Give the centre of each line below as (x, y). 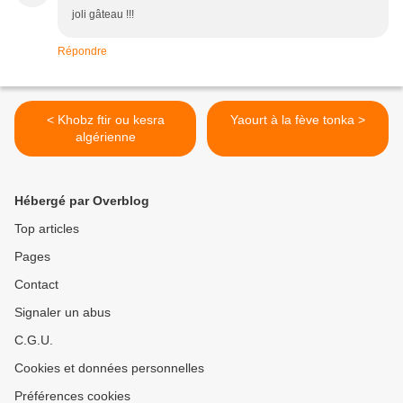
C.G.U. (34, 340)
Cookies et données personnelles (109, 368)
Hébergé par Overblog (82, 201)
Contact (36, 285)
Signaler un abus (63, 313)
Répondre (82, 52)
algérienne (105, 137)
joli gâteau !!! (103, 15)
